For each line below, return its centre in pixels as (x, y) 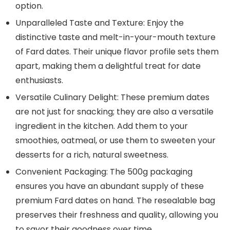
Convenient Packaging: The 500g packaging (104, 172)
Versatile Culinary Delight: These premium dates (112, 98)
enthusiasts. (39, 81)
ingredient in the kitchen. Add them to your (102, 126)
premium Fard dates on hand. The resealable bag (115, 201)
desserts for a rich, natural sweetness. (92, 155)
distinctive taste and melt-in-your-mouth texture (116, 37)
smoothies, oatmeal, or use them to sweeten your (116, 141)
